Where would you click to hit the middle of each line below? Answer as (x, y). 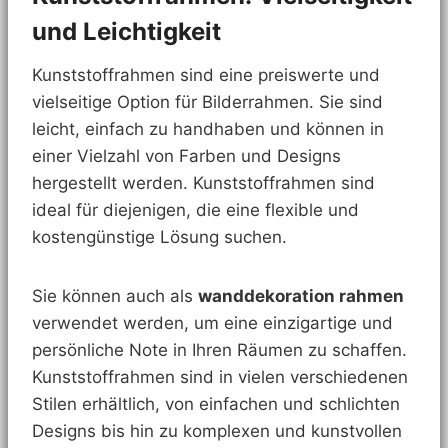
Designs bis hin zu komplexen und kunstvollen (217, 430)
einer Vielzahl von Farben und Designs (186, 155)
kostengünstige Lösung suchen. (159, 236)
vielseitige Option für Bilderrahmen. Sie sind (207, 101)
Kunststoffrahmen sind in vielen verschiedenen (220, 376)
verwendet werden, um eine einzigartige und (212, 322)
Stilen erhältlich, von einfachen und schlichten (216, 403)
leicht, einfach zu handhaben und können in (208, 128)
